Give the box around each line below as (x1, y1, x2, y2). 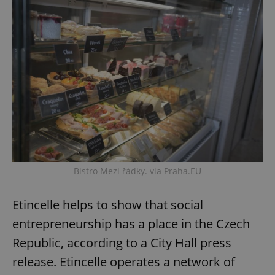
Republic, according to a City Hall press (12, 234, 231, 252)
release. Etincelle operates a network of (12, 254, 235, 271)
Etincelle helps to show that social (12, 196, 203, 214)
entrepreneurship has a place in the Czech (12, 215, 250, 233)
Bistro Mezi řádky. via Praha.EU (74, 165, 201, 177)
